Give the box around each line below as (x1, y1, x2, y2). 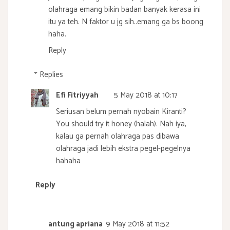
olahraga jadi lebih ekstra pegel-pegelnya (56, 142, 190, 155)
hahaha (56, 154, 81, 167)
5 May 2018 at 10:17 (114, 88, 178, 102)
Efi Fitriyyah (56, 88, 99, 102)
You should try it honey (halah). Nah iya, (56, 117, 186, 130)
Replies (40, 68, 63, 81)
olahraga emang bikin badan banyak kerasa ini (48, 3, 201, 16)
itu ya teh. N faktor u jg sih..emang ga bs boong (48, 15, 203, 29)
